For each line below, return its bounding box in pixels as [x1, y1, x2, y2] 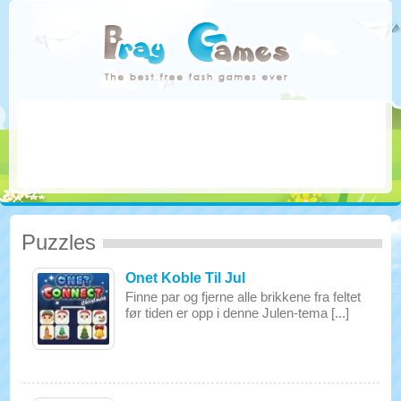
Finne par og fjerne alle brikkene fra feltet [125, 289, 362, 304]
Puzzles [21, 230, 97, 254]
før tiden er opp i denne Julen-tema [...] [125, 305, 350, 320]
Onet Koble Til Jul [125, 270, 246, 286]
